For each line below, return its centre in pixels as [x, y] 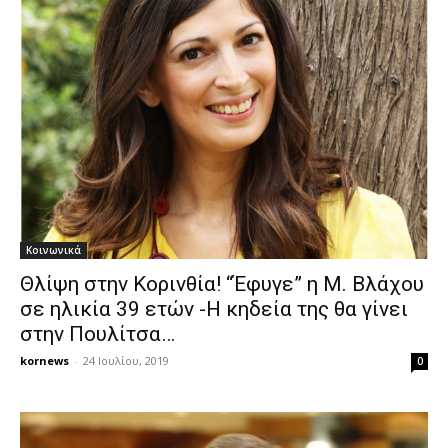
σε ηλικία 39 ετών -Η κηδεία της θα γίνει [214, 309]
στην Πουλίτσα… [97, 334]
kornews [44, 361]
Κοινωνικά [53, 250]
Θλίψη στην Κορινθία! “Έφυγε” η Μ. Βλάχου [222, 284]
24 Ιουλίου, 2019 [126, 361]
